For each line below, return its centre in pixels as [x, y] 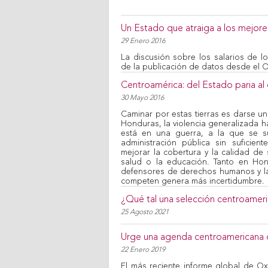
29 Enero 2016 [143, 41]
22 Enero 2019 [143, 250]
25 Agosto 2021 [145, 212]
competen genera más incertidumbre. [193, 181]
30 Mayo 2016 [142, 98]
